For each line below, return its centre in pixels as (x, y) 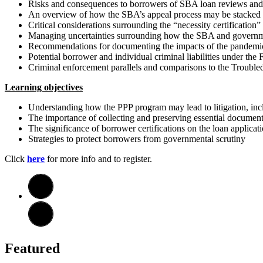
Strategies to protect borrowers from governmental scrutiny (137, 139)
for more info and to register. (100, 159)
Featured (32, 248)
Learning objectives (44, 87)
